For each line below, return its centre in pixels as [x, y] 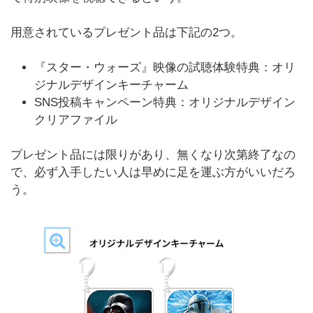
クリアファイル [76, 120]
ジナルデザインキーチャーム [111, 85]
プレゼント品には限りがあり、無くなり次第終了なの [153, 155]
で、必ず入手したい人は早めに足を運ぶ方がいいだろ [153, 172]
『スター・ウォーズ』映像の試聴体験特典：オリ [165, 67]
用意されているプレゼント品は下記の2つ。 [126, 32]
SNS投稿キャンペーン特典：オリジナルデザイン [165, 102]
